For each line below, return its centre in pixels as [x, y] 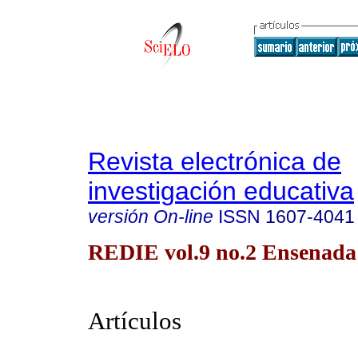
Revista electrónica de [215, 161]
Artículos [135, 321]
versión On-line [151, 217]
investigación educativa [221, 191]
